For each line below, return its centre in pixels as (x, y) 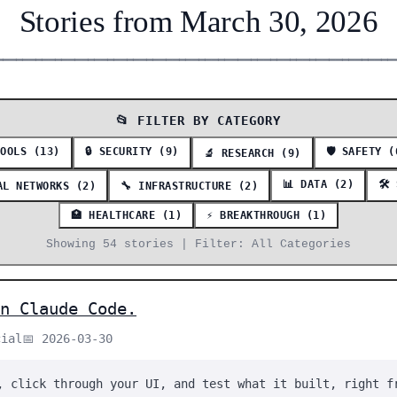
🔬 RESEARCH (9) (252, 153)
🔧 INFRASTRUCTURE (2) (190, 186)
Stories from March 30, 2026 (198, 22)
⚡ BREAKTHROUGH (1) (266, 215)
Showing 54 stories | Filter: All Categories (198, 244)
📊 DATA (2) (319, 184)
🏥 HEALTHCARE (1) (126, 215)
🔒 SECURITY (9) (132, 152)
